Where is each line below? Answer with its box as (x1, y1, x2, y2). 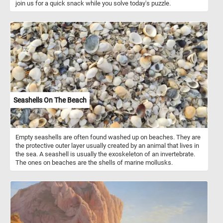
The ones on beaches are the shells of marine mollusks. (15, 158, 173, 166)
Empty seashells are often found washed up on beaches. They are (15, 133, 201, 141)
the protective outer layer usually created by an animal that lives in (15, 141, 199, 149)
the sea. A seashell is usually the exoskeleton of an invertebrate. (15, 150, 195, 158)
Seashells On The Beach (13, 96, 87, 104)
